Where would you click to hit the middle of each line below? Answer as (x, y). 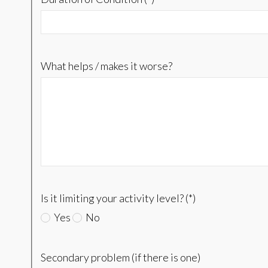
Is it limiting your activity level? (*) (118, 198)
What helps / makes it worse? (106, 66)
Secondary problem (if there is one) (120, 258)
